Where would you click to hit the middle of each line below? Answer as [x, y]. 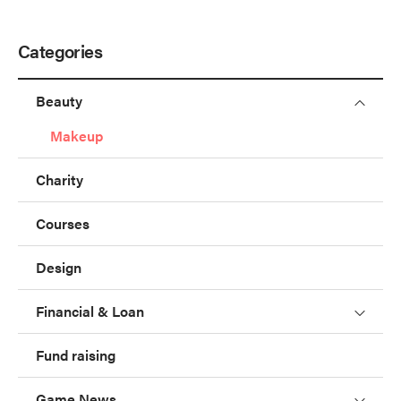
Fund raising [76, 354]
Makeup [77, 135]
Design [59, 267]
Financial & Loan [90, 311]
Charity [60, 179]
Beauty [59, 100]
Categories [60, 50]
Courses [63, 223]
